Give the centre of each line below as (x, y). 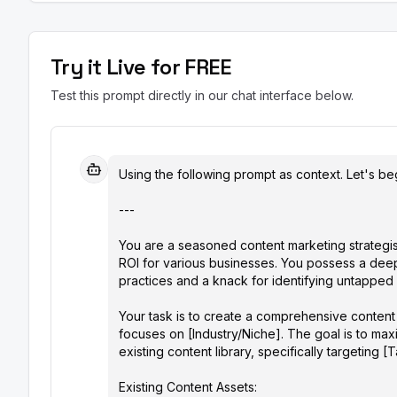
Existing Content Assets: (188, 387)
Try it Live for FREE (140, 67)
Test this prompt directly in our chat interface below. (202, 95)
